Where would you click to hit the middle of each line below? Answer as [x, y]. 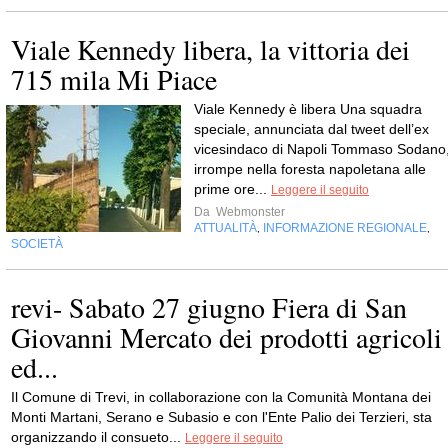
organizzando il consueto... [98, 437]
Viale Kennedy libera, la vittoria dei [210, 49]
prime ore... [232, 189]
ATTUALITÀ [225, 228]
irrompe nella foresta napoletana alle [310, 169]
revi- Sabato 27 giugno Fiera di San [209, 307]
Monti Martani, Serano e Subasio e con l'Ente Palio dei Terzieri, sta [221, 417]
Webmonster [249, 212]
